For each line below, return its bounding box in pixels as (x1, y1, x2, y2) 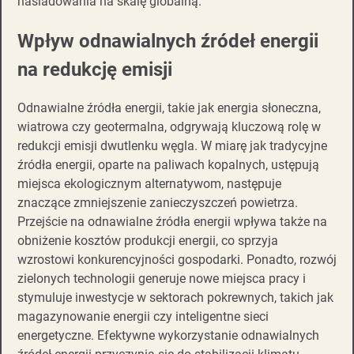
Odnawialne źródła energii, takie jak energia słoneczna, (17, 100, 321, 116)
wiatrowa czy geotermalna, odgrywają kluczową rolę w (17, 119, 321, 135)
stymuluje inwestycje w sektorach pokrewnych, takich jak (17, 290, 333, 306)
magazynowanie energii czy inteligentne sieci (17, 309, 269, 325)
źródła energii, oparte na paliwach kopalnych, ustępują (17, 157, 319, 173)
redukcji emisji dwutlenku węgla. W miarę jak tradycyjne (17, 138, 327, 154)
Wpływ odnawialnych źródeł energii (17, 29, 318, 52)
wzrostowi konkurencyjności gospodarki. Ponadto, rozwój (17, 252, 337, 268)
